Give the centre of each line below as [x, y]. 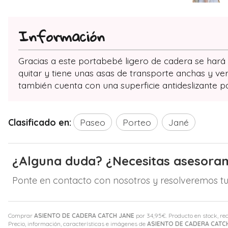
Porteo [137, 122]
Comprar [21, 215]
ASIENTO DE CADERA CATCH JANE [84, 215]
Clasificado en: [40, 122]
